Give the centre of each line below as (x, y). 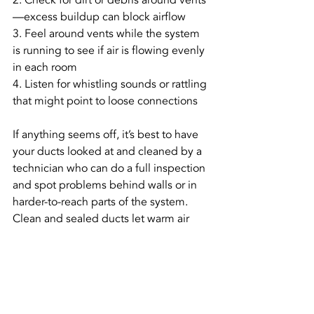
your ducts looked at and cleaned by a (109, 151)
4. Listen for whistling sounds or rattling (111, 84)
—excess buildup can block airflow (99, 17)
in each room (45, 67)
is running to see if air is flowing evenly (110, 50)
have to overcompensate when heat (103, 252)
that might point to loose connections (105, 101)
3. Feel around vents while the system (108, 34)
